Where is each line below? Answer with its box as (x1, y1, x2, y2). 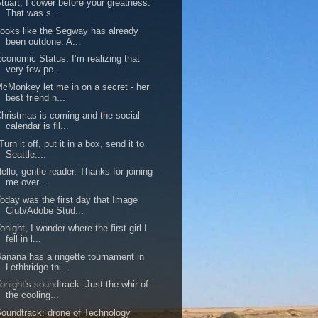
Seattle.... (6, 148, 47, 160)
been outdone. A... (6, 35, 82, 47)
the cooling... (6, 290, 60, 301)
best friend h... (6, 92, 66, 103)
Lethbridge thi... (6, 261, 70, 273)
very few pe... (6, 64, 62, 75)
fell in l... (6, 233, 42, 244)
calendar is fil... (6, 120, 70, 131)
